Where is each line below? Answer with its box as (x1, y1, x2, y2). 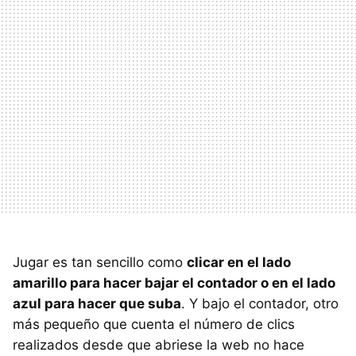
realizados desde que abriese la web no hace (13, 336, 304, 353)
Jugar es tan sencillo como (13, 253, 187, 270)
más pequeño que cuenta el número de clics (13, 315, 295, 332)
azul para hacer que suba (13, 295, 181, 311)
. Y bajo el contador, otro (181, 295, 339, 311)
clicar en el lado (187, 253, 291, 270)
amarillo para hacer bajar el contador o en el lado (13, 274, 335, 291)
